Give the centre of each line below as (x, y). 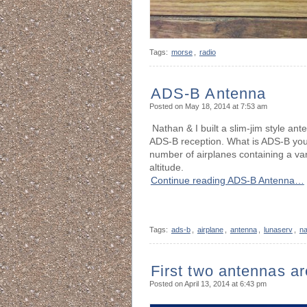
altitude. (166, 168)
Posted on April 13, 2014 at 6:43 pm (208, 284)
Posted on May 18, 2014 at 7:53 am (208, 106)
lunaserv (278, 230)
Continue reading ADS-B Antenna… (227, 181)
